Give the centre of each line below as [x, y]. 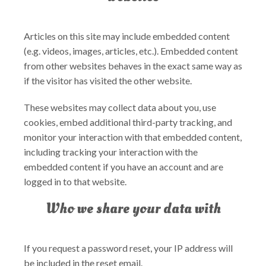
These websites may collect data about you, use [120, 107]
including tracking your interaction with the [111, 152]
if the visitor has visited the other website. [108, 80]
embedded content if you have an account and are [123, 167]
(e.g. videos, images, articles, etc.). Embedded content [131, 51]
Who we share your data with [133, 209]
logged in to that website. [75, 181]
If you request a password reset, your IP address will [128, 248]
